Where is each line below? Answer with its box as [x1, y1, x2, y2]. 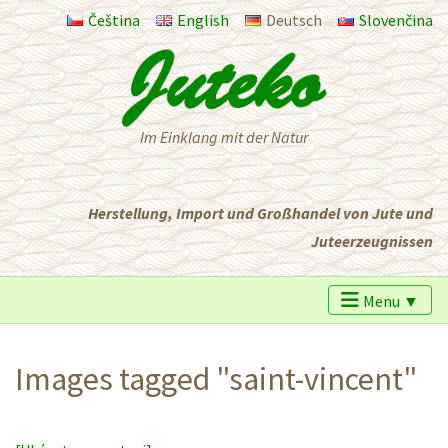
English [177, 10, 229, 30]
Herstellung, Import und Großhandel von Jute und [88, 202, 433, 223]
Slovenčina [359, 10, 433, 30]
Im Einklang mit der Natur [140, 126, 308, 147]
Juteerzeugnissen [311, 230, 433, 251]
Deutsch [266, 10, 322, 30]
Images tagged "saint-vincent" [15, 359, 417, 400]
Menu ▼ [363, 290, 419, 311]
